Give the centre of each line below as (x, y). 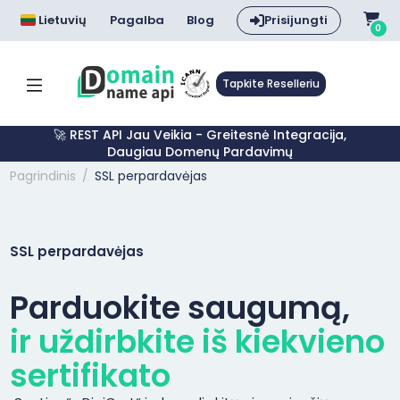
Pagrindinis (42, 176)
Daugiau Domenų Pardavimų (200, 152)
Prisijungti (296, 20)
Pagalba (137, 20)
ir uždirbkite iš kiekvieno (197, 342)
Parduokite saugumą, (179, 308)
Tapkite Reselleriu (271, 83)
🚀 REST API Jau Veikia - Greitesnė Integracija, (200, 135)
